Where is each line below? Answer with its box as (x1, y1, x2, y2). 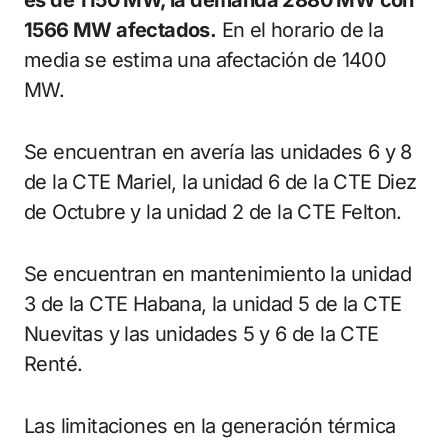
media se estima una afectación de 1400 (24, 48, 387, 72)
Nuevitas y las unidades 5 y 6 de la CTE (24, 322, 379, 346)
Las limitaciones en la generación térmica (24, 414, 396, 438)
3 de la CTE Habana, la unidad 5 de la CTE (24, 292, 402, 316)
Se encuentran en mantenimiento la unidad (24, 262, 411, 286)
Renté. (24, 352, 83, 376)
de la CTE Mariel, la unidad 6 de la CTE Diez (24, 170, 417, 194)
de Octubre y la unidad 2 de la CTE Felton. (24, 200, 402, 224)
